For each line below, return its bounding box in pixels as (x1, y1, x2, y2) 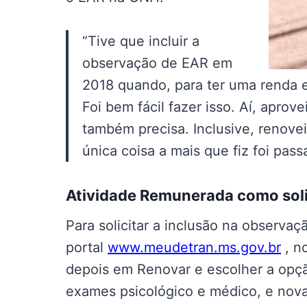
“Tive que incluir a (82, 33, 199, 49)
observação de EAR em (82, 55, 232, 71)
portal (66, 239, 108, 256)
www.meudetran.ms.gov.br (108, 239, 281, 256)
